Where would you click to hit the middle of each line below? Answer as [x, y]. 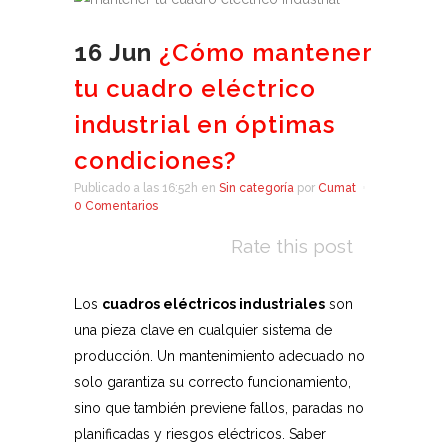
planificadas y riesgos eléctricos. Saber [200, 434]
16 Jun [113, 52]
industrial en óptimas [204, 124]
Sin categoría [256, 188]
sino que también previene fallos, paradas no [219, 408]
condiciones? [155, 160]
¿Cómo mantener [262, 52]
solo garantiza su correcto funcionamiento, [212, 382]
